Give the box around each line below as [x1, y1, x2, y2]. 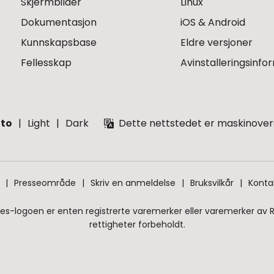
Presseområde [14, 176, 76, 189]
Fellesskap [21, 55, 72, 70]
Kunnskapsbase [21, 35, 97, 50]
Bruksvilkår [190, 176, 234, 189]
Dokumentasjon [21, 15, 97, 29]
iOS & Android [180, 15, 246, 29]
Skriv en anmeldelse [91, 176, 176, 189]
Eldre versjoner [180, 35, 253, 50]
